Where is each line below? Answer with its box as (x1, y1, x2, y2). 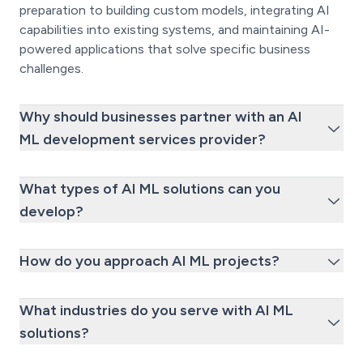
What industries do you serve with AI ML (19, 301, 293, 320)
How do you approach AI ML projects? (19, 252, 280, 271)
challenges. (19, 61, 83, 77)
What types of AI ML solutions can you (19, 180, 280, 199)
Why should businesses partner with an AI (19, 108, 302, 126)
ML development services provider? (19, 130, 266, 149)
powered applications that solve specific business (19, 41, 310, 58)
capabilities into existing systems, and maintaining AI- (19, 22, 330, 38)
